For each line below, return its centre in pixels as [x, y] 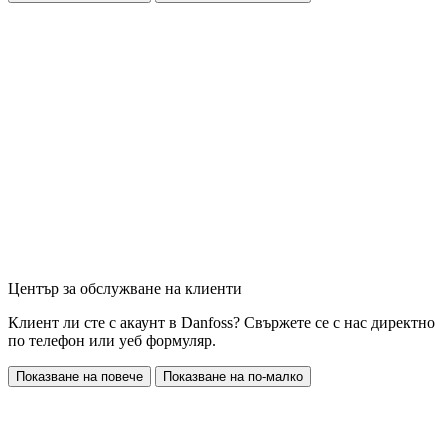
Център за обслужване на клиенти [125, 289]
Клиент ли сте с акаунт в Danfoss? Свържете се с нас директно [221, 323]
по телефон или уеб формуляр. [112, 341]
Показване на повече [79, 377]
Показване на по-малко [233, 377]
